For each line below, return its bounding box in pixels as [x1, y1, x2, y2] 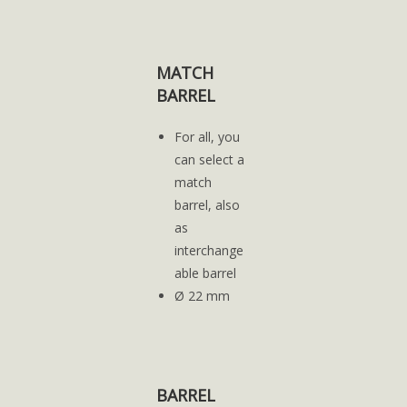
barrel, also [174, 196, 241, 213]
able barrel [174, 264, 237, 282]
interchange [174, 242, 244, 259]
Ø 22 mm [174, 287, 231, 304]
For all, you [174, 128, 241, 145]
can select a [174, 151, 245, 168]
